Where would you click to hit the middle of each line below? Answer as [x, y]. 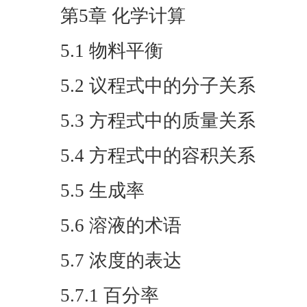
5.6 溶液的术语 [121, 225]
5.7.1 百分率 [110, 295]
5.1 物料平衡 [112, 51]
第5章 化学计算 [123, 16]
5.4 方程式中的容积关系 [158, 156]
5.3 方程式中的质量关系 [158, 121]
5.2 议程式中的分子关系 [158, 86]
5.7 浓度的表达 [121, 260]
